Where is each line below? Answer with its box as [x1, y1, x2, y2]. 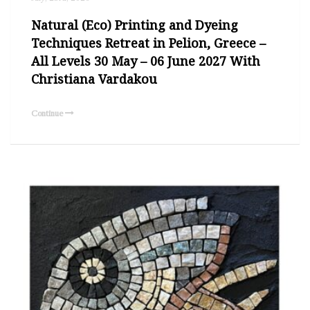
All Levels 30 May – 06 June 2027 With [31, 52, 260, 69]
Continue [31, 107, 65, 118]
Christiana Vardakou [31, 70, 157, 87]
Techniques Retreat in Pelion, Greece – [31, 34, 266, 51]
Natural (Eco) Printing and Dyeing [31, 16, 238, 33]
